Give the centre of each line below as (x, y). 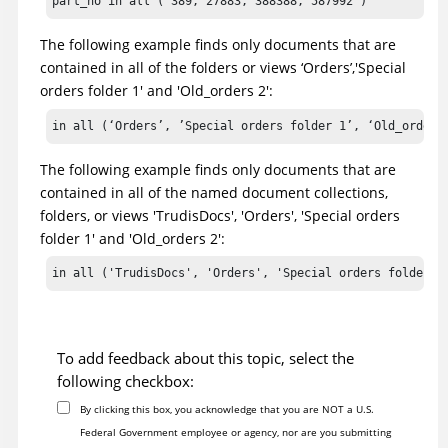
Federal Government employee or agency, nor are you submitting (235, 432)
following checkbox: (125, 381)
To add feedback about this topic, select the (205, 358)
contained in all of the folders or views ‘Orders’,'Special (223, 68)
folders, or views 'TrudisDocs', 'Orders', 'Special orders (220, 215)
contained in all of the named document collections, (214, 192)
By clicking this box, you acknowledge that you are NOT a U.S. (226, 409)
